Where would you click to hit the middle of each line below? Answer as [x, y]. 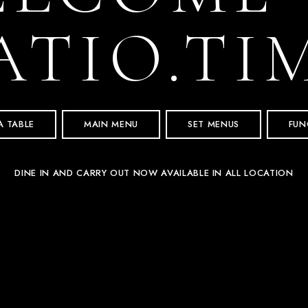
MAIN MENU [111, 124]
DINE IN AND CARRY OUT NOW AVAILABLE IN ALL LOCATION [154, 173]
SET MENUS [213, 124]
